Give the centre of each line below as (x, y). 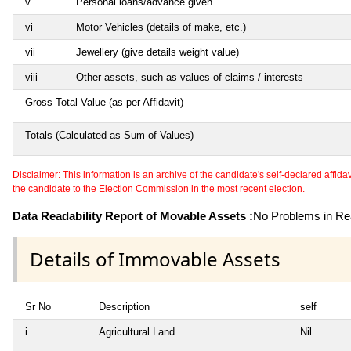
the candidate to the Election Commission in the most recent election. (159, 189)
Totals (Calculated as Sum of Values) (109, 136)
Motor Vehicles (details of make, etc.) (161, 27)
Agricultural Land (137, 331)
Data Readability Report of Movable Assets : (133, 216)
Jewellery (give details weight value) (157, 52)
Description (124, 306)
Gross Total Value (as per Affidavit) (104, 103)
